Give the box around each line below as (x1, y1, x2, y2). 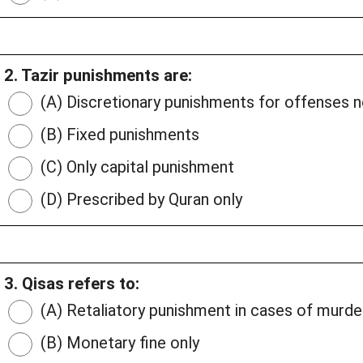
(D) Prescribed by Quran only (36, 190, 242, 210)
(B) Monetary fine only (36, 333, 199, 353)
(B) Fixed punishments (36, 125, 199, 145)
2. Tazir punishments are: (4, 66, 192, 86)
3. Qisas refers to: (4, 274, 139, 294)
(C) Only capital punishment (36, 157, 234, 177)
